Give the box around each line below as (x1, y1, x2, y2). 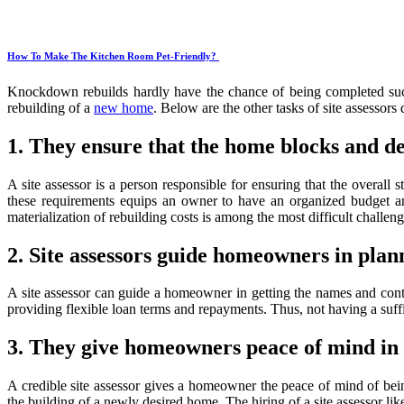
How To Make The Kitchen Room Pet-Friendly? (7, 50, 219, 61)
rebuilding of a (7, 99, 94, 115)
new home (94, 99, 153, 115)
